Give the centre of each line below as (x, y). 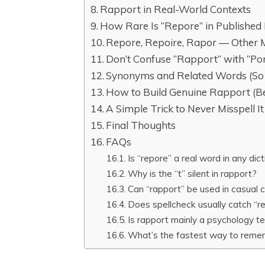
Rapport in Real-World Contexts (176, 9)
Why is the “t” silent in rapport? (194, 174)
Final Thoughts (141, 125)
